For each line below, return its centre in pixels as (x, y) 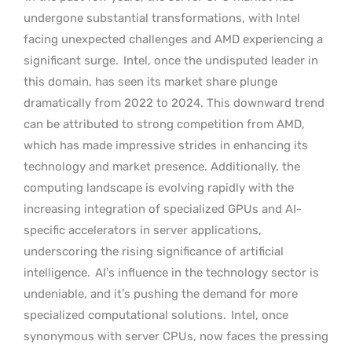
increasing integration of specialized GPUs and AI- (163, 209)
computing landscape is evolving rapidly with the (159, 188)
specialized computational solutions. (125, 315)
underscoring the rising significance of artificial (154, 251)
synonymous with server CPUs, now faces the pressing (176, 336)
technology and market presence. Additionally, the (162, 167)
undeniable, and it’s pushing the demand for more (161, 294)
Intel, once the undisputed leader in (219, 60)
